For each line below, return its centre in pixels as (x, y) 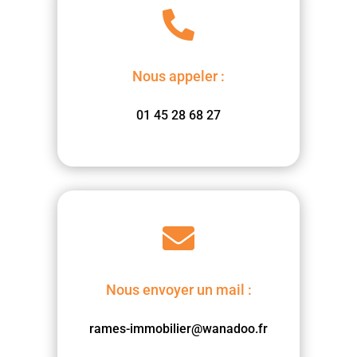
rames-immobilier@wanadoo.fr (178, 328)
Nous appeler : (178, 76)
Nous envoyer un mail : (178, 289)
